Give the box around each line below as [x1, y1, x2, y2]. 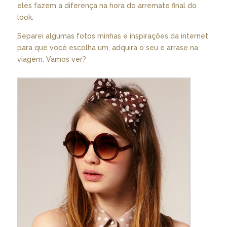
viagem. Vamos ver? [17, 55, 86, 63]
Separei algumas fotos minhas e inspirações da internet [17, 32, 208, 40]
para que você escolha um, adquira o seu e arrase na [17, 44, 198, 52]
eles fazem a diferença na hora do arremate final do [17, 2, 197, 10]
